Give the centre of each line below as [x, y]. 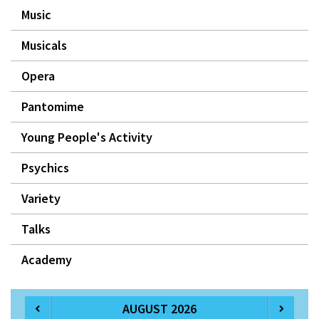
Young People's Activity [87, 137]
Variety [41, 199]
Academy [47, 260]
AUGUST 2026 [159, 309]
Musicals [44, 46]
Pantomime [53, 107]
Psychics [45, 168]
